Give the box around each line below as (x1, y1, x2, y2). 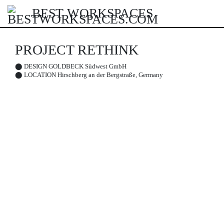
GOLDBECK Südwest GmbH (47, 62, 126, 70)
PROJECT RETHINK (15, 42, 138, 57)
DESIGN (24, 62, 47, 70)
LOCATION (24, 71, 56, 78)
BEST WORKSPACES (32, 6, 153, 20)
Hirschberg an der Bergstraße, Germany (56, 71, 163, 78)
